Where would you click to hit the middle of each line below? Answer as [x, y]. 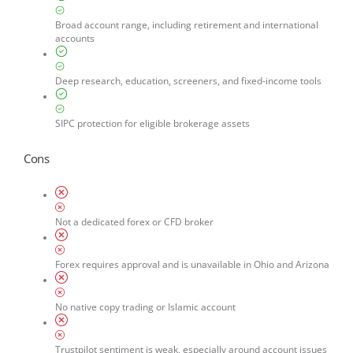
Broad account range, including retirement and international [186, 25]
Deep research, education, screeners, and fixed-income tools [188, 81]
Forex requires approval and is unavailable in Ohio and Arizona [192, 265]
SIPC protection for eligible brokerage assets [152, 124]
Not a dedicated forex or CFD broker [134, 222]
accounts [74, 39]
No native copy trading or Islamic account [145, 307]
